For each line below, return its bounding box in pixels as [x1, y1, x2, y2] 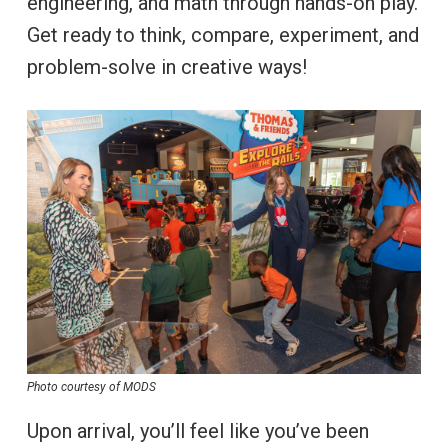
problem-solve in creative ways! [26, 55, 307, 80]
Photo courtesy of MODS [26, 379, 156, 394]
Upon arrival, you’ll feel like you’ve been [26, 418, 369, 443]
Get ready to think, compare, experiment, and [26, 23, 419, 48]
